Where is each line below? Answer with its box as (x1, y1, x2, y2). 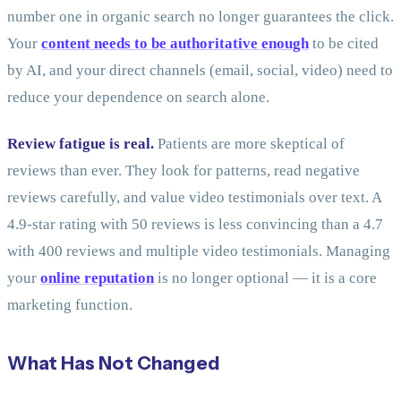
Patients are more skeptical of (154, 135, 345, 153)
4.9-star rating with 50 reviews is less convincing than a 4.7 (7, 216, 383, 234)
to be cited (309, 35, 379, 53)
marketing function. (7, 296, 132, 314)
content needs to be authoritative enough (41, 35, 309, 53)
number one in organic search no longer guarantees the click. (7, 8, 394, 26)
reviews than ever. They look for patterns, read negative (7, 162, 360, 180)
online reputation (40, 269, 154, 287)
